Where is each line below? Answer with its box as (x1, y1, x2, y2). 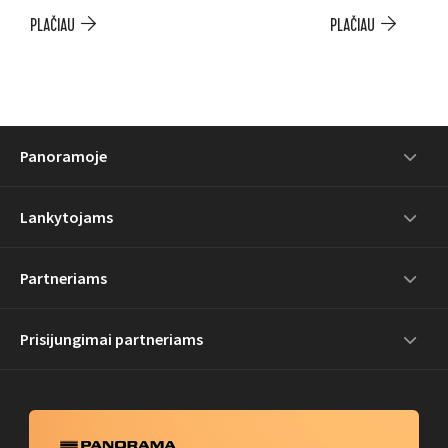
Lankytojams (20, 207, 113, 227)
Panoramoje (20, 146, 107, 166)
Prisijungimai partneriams (20, 329, 203, 349)
